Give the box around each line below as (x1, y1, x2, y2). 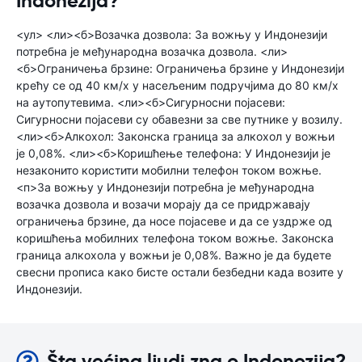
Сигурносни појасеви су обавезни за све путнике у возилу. (16, 112, 343, 126)
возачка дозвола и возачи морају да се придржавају (16, 197, 310, 211)
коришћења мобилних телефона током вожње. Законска (16, 231, 334, 245)
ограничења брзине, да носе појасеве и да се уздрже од (16, 214, 332, 228)
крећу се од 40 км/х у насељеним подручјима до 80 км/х (16, 78, 339, 92)
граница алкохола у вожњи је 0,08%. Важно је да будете (16, 248, 331, 262)
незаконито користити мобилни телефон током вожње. (16, 163, 322, 177)
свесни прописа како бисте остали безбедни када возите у (16, 265, 343, 279)
